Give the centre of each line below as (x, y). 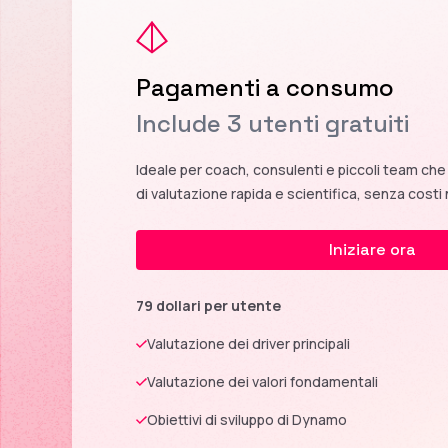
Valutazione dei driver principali (248, 343)
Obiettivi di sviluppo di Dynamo (247, 419)
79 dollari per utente (208, 305)
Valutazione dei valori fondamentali (262, 381)
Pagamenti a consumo (265, 87)
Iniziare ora (372, 249)
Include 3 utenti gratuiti (272, 123)
